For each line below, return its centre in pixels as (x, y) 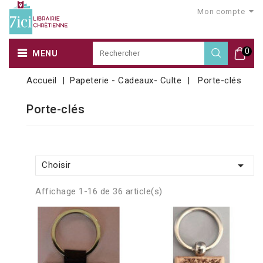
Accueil (42, 80)
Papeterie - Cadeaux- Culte (126, 80)
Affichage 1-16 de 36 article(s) (99, 191)
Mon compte (221, 11)
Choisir (56, 165)
